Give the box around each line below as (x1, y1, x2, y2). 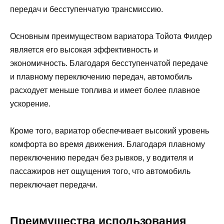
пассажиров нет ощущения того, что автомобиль (10, 167, 190, 176)
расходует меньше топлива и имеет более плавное (10, 86, 200, 95)
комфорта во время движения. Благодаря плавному (10, 140, 205, 149)
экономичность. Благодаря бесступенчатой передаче (10, 59, 208, 68)
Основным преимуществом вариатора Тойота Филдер (10, 32, 212, 41)
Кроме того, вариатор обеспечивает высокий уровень (10, 126, 209, 135)
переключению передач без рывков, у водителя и (10, 153, 193, 162)
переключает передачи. (10, 180, 97, 189)
